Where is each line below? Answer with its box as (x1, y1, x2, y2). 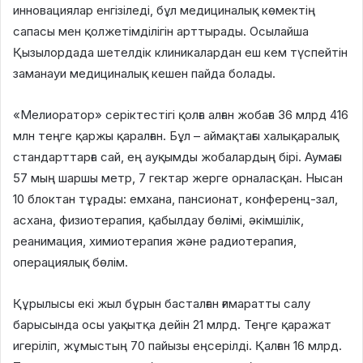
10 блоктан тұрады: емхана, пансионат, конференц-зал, (13, 190, 338, 207)
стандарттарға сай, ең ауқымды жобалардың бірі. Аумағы (13, 148, 342, 164)
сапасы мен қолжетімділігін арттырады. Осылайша (13, 23, 309, 39)
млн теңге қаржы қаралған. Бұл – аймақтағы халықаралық (13, 127, 339, 143)
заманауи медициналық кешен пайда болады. (13, 65, 275, 81)
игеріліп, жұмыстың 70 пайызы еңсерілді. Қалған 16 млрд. (13, 337, 342, 353)
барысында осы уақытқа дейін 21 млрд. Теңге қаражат (13, 316, 331, 332)
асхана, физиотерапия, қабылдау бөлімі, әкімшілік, (13, 211, 304, 228)
